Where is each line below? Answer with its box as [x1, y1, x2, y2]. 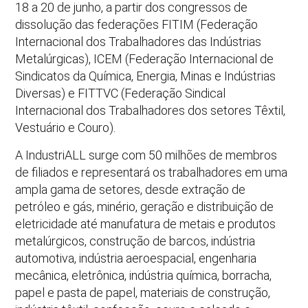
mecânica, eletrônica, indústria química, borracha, [15, 267, 272, 283]
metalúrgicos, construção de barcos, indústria [15, 233, 256, 248]
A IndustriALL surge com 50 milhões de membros [15, 147, 278, 162]
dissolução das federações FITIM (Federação [15, 17, 258, 32]
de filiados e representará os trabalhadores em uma [15, 164, 288, 179]
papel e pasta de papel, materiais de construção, [15, 285, 271, 300]
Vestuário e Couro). [15, 120, 116, 135]
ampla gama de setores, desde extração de [15, 181, 246, 197]
